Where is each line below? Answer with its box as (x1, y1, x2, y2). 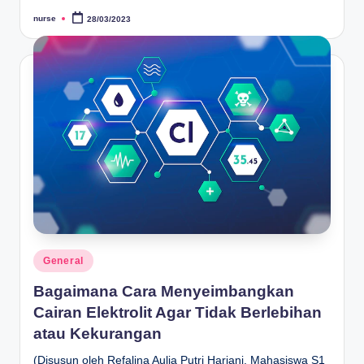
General (43, 255, 84, 267)
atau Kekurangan (33, 324, 162, 342)
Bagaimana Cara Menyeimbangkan (33, 282, 294, 300)
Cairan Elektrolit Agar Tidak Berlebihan (33, 303, 322, 321)
